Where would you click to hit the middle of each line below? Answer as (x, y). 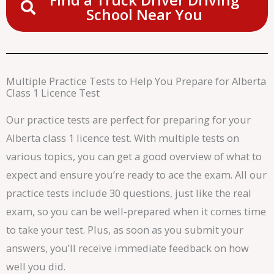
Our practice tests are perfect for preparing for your (128, 119)
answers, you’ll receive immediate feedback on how (128, 248)
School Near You (144, 14)
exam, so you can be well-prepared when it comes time (136, 211)
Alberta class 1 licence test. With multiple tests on (123, 138)
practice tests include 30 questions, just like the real (129, 193)
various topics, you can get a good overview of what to (134, 156)
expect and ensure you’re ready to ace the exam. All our (136, 174)
